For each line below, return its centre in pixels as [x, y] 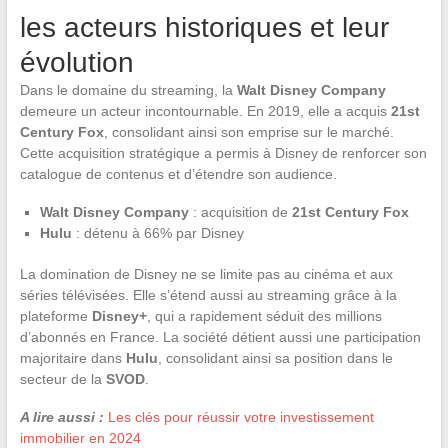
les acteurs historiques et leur [204, 27]
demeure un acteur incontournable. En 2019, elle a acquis [205, 110]
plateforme [55, 315]
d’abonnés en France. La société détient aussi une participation [220, 336]
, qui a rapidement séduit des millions [264, 315]
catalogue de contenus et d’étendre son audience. [178, 173]
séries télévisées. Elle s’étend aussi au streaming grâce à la [208, 294]
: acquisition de [240, 211]
